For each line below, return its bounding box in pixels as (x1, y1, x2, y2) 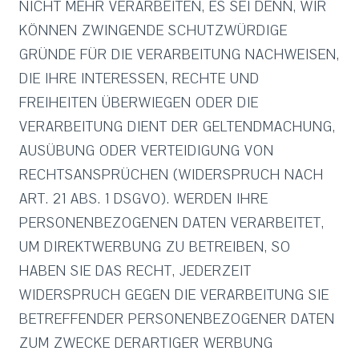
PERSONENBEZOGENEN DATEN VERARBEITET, (19, 214, 325, 232)
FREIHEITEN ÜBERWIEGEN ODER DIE (19, 94, 259, 112)
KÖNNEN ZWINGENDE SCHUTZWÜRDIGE (19, 22, 288, 40)
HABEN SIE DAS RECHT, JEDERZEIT (19, 262, 252, 280)
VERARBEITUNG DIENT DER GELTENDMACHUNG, (19, 118, 336, 136)
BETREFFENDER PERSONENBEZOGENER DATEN (19, 310, 335, 329)
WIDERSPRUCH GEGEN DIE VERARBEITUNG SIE (19, 286, 329, 305)
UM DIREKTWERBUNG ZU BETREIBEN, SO (19, 238, 291, 256)
